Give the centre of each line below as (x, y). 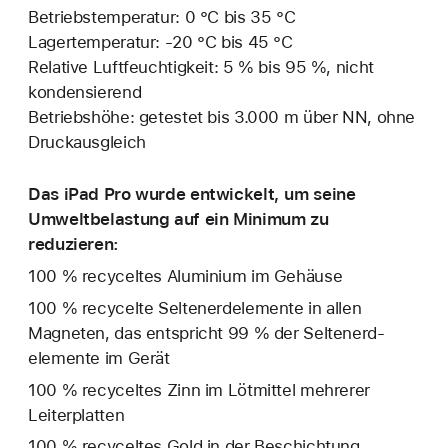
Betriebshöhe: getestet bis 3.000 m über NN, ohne (222, 116)
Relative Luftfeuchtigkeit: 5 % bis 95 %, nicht (201, 66)
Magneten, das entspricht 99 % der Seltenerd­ (206, 332)
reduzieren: (73, 244)
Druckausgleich (87, 141)
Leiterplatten (76, 414)
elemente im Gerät (99, 357)
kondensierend (85, 91)
